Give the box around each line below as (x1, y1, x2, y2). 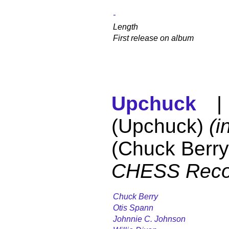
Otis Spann (113, 203, 153, 212)
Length (113, 22, 138, 31)
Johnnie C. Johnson (113, 214, 186, 223)
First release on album (113, 33, 194, 42)
